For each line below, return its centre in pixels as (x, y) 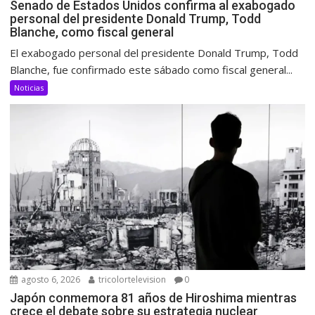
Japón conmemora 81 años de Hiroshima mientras (154, 297)
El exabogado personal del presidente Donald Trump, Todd (154, 52)
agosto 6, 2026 (50, 279)
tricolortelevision (131, 279)
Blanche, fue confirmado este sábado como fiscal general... (152, 69)
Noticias (29, 87)
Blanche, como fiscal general (92, 32)
